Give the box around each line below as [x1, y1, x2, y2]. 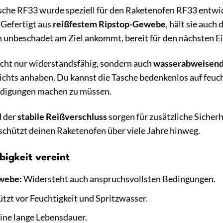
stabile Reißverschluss [17, 111, 107, 122]
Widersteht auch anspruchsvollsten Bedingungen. [21, 173, 216, 184]
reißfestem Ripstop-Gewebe [53, 19, 166, 30]
